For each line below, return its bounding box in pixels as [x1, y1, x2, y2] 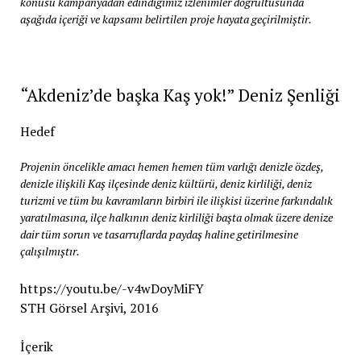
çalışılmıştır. [19, 243, 80, 259]
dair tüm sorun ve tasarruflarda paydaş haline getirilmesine [19, 226, 298, 242]
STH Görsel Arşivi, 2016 [19, 299, 159, 317]
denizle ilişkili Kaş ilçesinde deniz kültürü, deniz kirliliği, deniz [19, 176, 312, 191]
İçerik [19, 338, 53, 355]
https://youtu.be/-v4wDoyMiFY [19, 280, 204, 297]
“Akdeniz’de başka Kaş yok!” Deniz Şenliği [19, 84, 340, 106]
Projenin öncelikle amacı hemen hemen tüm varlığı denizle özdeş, [19, 159, 323, 174]
